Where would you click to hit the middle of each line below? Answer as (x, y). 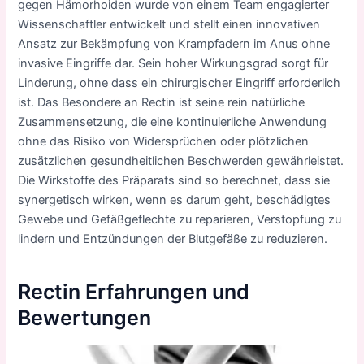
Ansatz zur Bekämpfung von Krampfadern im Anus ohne (174, 43)
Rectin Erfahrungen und (134, 292)
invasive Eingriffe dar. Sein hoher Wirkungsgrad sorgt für (173, 63)
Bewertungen (85, 318)
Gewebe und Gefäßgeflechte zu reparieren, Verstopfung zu (180, 219)
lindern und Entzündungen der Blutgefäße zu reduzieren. (173, 238)
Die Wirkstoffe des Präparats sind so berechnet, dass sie (174, 180)
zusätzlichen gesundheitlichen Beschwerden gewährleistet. (181, 160)
